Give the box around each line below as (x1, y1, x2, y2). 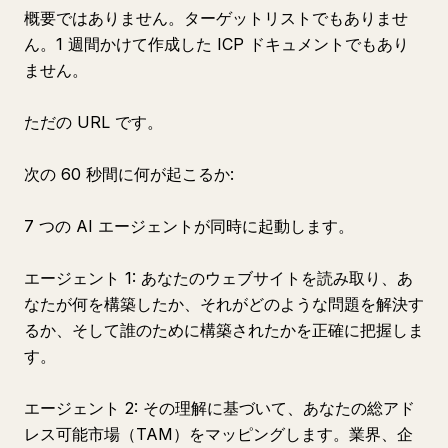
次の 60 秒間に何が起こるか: (24, 164, 234, 184)
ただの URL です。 (24, 112, 163, 132)
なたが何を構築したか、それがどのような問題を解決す (24, 294, 424, 314)
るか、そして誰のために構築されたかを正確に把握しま (24, 320, 424, 340)
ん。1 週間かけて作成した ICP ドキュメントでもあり (24, 34, 409, 54)
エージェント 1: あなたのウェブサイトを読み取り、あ (24, 268, 413, 288)
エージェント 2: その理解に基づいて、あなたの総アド (24, 398, 415, 418)
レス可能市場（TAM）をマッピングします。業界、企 (24, 424, 413, 444)
